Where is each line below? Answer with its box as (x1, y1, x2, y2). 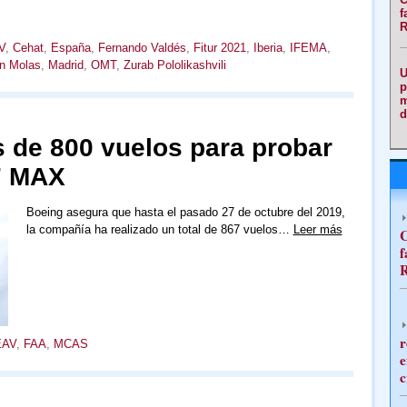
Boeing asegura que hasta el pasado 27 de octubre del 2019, (25, 205, 345, 219)
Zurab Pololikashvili (123, 58, 226, 72)
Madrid (47, 58, 84, 72)
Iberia (253, 41, 283, 55)
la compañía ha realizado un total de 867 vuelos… (25, 223, 293, 236)
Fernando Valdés (97, 41, 186, 55)
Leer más (293, 223, 342, 236)
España (50, 41, 91, 55)
